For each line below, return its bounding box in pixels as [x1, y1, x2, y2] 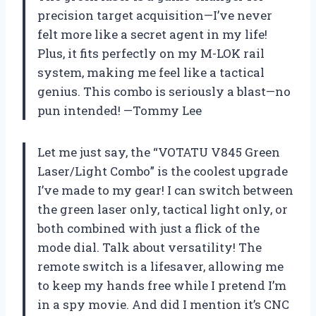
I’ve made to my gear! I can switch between [37, 181, 293, 198]
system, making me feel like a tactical [37, 63, 265, 80]
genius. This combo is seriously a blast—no [37, 83, 291, 99]
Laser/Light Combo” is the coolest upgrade [37, 162, 288, 179]
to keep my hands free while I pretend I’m [37, 276, 286, 293]
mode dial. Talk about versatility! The [37, 238, 262, 255]
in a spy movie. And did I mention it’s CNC [37, 296, 289, 312]
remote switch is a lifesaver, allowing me [37, 257, 284, 274]
